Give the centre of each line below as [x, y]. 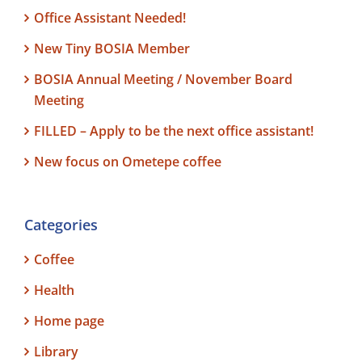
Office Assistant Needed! [110, 18]
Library [56, 351]
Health [54, 290]
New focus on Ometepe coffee [128, 162]
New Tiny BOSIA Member [112, 48]
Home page [69, 321]
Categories [61, 225]
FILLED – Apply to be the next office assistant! [174, 131]
